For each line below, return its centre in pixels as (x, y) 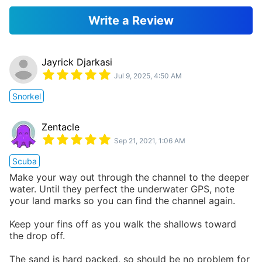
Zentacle (61, 127)
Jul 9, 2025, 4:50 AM (148, 75)
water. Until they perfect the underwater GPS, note (122, 189)
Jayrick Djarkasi (77, 62)
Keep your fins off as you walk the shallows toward (123, 224)
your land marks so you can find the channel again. (122, 200)
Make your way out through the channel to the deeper (129, 177)
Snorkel (27, 96)
